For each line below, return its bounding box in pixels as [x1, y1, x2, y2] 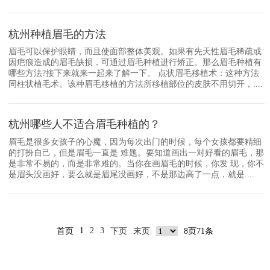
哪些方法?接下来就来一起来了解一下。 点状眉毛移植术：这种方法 [8, 69, 259, 78]
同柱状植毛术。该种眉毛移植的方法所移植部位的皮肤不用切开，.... [8, 80, 263, 89]
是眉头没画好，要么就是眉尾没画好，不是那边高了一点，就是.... [8, 169, 254, 179]
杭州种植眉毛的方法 [8, 28, 106, 40]
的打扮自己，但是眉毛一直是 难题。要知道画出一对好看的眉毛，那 [8, 148, 264, 157]
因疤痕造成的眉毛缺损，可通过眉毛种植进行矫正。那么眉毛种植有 [8, 58, 262, 67]
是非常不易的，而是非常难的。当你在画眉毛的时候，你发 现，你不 [8, 159, 264, 168]
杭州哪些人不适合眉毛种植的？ [8, 118, 160, 130]
